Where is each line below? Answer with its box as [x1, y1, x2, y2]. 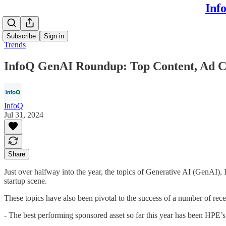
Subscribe [7, 32, 36, 40]
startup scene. [4, 176, 47, 185]
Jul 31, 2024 [4, 110, 43, 119]
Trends [4, 40, 26, 49]
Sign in [44, 32, 64, 40]
